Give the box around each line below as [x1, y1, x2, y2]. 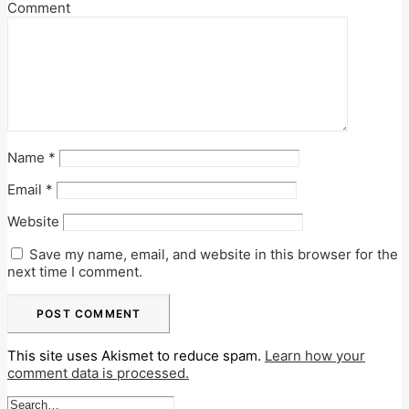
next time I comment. [7, 263, 142, 280]
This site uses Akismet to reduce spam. [7, 347, 265, 364]
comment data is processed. [7, 364, 189, 382]
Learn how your [265, 347, 365, 364]
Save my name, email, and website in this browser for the [29, 246, 398, 263]
